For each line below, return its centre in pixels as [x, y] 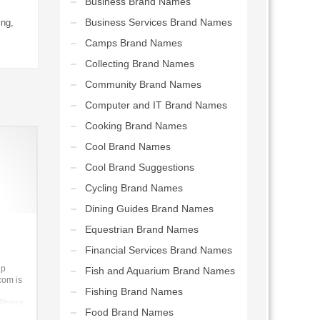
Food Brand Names [129, 312]
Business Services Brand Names [158, 22]
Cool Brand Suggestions [139, 167]
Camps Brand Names [133, 43]
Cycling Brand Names [134, 188]
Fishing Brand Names [134, 291]
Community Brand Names [143, 84]
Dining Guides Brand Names [149, 209]
